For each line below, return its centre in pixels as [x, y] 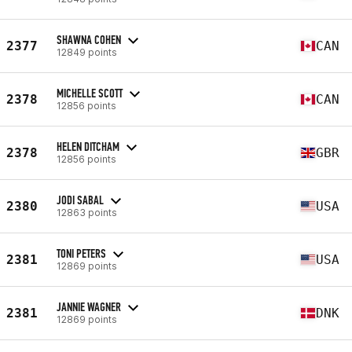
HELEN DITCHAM [88, 146]
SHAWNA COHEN [89, 39]
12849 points [87, 52]
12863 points [87, 212]
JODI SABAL [80, 200]
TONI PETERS [81, 253]
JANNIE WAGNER [89, 306]
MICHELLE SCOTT [90, 93]
